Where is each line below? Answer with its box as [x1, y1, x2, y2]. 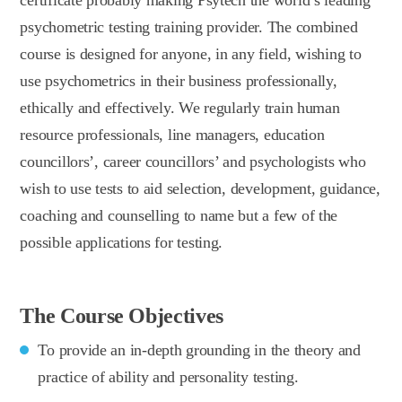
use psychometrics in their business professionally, [20, 71, 337, 90]
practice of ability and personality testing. [38, 367, 299, 386]
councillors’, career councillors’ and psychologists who [20, 152, 366, 170]
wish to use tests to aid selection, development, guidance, [20, 179, 380, 197]
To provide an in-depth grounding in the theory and [38, 340, 361, 359]
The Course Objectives [20, 303, 223, 328]
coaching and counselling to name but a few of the [20, 205, 338, 224]
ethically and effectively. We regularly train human [20, 98, 340, 117]
